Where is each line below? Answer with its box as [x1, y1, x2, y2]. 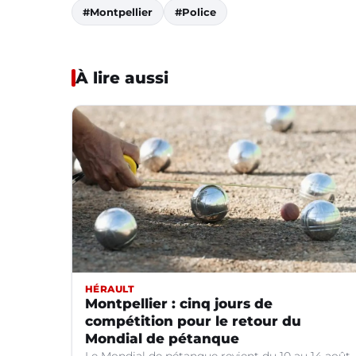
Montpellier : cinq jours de [85, 296, 273, 312]
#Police [175, 6, 216, 19]
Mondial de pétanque [85, 331, 239, 347]
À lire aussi [75, 68, 168, 88]
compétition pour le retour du [85, 313, 301, 330]
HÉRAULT [85, 283, 135, 296]
